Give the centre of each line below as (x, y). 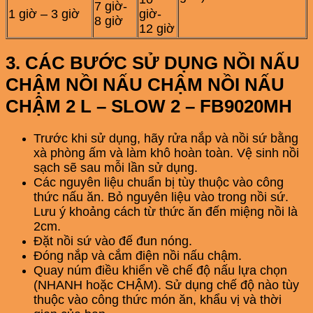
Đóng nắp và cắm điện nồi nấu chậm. (138, 256)
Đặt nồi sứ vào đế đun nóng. (113, 241)
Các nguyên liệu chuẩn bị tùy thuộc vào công (159, 183)
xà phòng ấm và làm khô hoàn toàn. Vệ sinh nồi (166, 153)
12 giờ (157, 28)
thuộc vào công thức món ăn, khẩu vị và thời (158, 300)
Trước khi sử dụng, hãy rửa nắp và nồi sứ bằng (166, 139)
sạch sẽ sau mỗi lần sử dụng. (116, 168)
